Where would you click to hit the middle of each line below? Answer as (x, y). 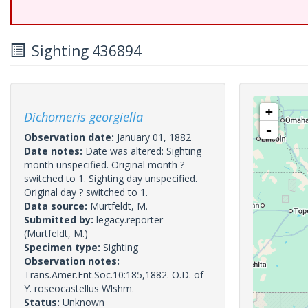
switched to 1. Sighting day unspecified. (111, 178)
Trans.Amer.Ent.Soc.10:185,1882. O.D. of (114, 275)
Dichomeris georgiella (84, 117)
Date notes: (55, 151)
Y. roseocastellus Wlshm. (79, 288)
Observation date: (70, 137)
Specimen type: (64, 247)
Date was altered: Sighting (143, 151)
